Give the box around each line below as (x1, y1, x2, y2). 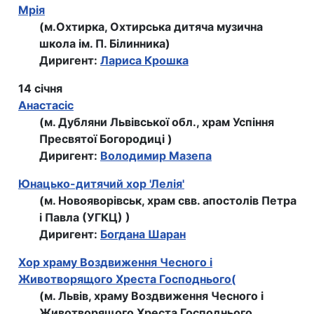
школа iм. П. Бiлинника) (39, 36, 170, 51)
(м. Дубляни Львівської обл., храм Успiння (39, 115, 274, 130)
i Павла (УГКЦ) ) (39, 210, 130, 225)
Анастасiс (18, 98, 74, 113)
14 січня (18, 81, 62, 96)
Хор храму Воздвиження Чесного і (18, 255, 212, 270)
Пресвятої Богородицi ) (39, 132, 172, 146)
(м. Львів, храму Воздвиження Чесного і (39, 289, 264, 303)
